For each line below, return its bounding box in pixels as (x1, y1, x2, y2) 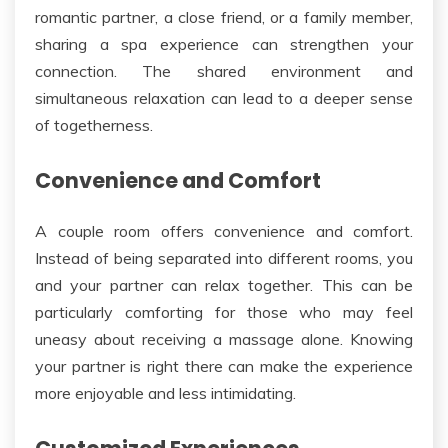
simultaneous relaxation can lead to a (35, 87, 315, 108)
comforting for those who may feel (113, 302, 413, 323)
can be (352, 275, 413, 296)
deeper (314, 87, 365, 108)
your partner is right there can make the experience (35, 356, 413, 377)
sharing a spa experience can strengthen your (35, 33, 413, 54)
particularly (35, 302, 113, 323)
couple (57, 221, 104, 242)
